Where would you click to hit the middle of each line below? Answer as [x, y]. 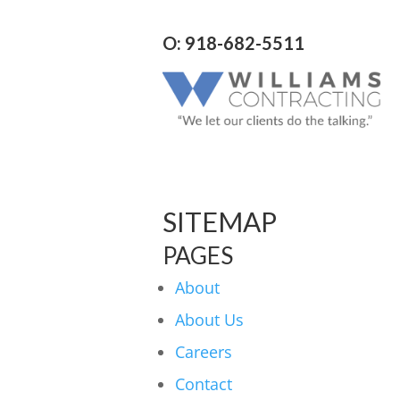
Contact [204, 383]
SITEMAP [220, 221]
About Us [209, 319]
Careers [204, 351]
